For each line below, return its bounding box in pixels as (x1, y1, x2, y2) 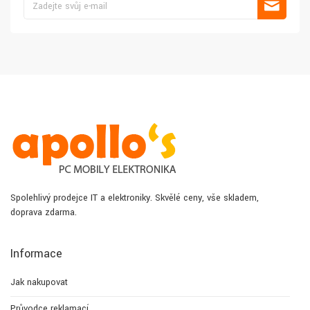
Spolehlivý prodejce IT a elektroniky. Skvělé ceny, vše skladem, (10, 192, 259, 205)
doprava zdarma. (10, 206, 77, 219)
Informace (10, 246, 62, 262)
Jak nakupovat (10, 276, 68, 289)
